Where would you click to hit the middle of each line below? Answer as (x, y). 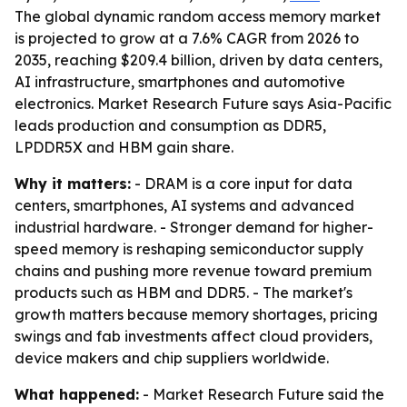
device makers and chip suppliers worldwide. (172, 358)
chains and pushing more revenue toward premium (193, 271)
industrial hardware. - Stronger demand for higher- (194, 227)
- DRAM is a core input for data (242, 184)
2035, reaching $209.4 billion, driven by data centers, (199, 60)
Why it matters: (73, 184)
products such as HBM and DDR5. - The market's (184, 293)
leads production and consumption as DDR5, (170, 125)
